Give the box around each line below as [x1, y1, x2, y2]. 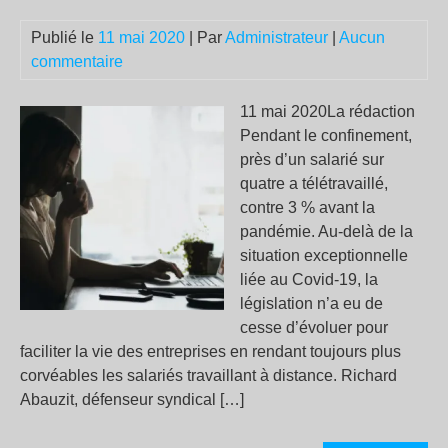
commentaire [31, 53, 123, 70]
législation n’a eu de [240, 295, 383, 312]
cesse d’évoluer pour [240, 319, 388, 336]
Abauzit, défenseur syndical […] [20, 391, 244, 408]
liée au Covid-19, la [240, 271, 378, 288]
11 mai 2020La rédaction [240, 103, 415, 120]
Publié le [31, 29, 98, 46]
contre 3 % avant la [240, 199, 375, 216]
